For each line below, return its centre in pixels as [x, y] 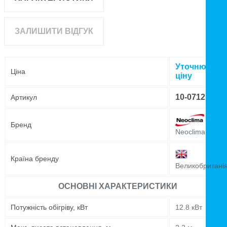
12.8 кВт [189, 207]
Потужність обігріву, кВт [49, 207]
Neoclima [190, 132]
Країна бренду [35, 159]
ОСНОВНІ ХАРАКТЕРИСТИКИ [118, 186]
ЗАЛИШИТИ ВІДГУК [54, 31]
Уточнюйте [198, 67]
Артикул [24, 98]
